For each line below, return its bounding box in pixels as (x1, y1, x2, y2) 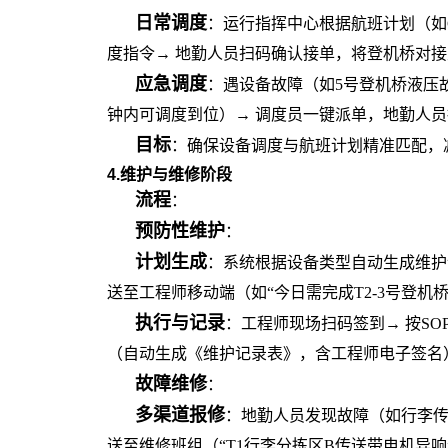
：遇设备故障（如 (207, 76, 335, 93)
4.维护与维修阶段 (107, 166, 232, 183)
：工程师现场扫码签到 (225, 315, 385, 332)
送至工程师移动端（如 (107, 284, 267, 301)
